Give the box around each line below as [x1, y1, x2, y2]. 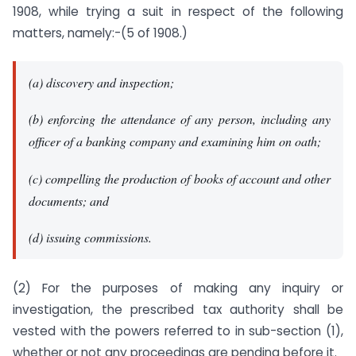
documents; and [29, 192, 109, 209]
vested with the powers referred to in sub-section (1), [13, 322, 343, 339]
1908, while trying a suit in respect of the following [13, 2, 343, 20]
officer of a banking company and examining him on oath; [29, 133, 321, 150]
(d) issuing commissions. [29, 229, 152, 246]
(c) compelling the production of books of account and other [29, 169, 331, 187]
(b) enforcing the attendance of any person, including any [29, 110, 331, 128]
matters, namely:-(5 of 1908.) [13, 24, 188, 41]
